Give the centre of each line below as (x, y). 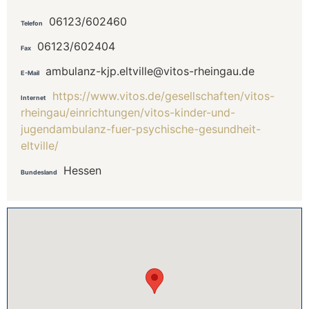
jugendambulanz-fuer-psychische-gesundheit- (141, 129)
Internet (33, 97)
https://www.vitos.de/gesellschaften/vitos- (163, 96)
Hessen (82, 170)
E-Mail (30, 72)
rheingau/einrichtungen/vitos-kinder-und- (128, 112)
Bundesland (39, 172)
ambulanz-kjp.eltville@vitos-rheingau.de (150, 71)
